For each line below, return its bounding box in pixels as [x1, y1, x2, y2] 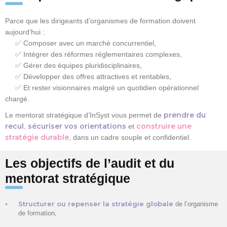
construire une [136, 121, 192, 131]
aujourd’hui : [5, 27, 45, 36]
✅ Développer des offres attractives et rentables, [5, 72, 171, 81]
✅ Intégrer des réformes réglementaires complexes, [5, 50, 182, 58]
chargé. [5, 94, 29, 103]
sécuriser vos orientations [28, 121, 126, 131]
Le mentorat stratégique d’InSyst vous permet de [5, 110, 164, 119]
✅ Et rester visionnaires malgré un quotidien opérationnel [5, 83, 199, 92]
